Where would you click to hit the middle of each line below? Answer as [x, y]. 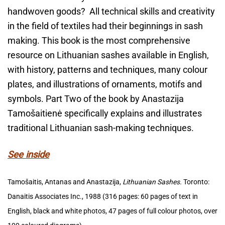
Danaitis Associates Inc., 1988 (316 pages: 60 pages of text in [103, 196]
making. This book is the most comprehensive [99, 41]
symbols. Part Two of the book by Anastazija [96, 99]
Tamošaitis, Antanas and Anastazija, [65, 182]
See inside [28, 154]
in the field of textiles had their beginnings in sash [105, 26]
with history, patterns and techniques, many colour [107, 70]
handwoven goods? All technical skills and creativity [111, 12]
